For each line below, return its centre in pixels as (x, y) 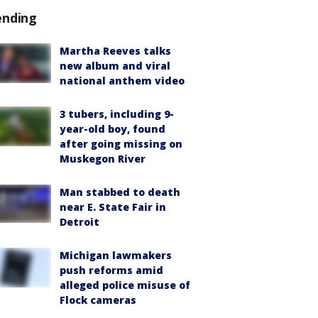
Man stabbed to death (120, 192)
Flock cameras (98, 300)
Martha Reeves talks (115, 51)
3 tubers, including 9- (117, 114)
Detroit (79, 222)
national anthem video (122, 81)
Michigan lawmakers (116, 256)
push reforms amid (111, 270)
